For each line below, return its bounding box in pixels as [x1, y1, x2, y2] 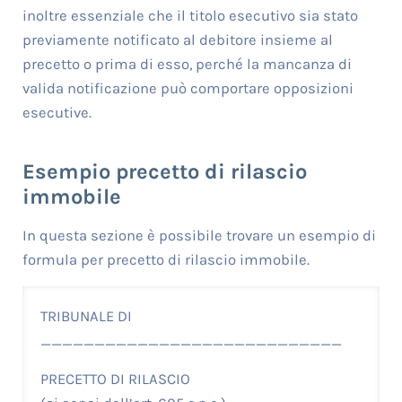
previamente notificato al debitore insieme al [22, 31, 333, 49]
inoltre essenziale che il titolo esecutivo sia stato [22, 7, 358, 25]
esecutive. [22, 104, 92, 122]
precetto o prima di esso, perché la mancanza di [22, 56, 352, 74]
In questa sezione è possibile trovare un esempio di [22, 227, 376, 245]
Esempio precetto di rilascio [22, 159, 307, 185]
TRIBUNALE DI [39, 308, 132, 326]
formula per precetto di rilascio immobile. [22, 251, 310, 269]
